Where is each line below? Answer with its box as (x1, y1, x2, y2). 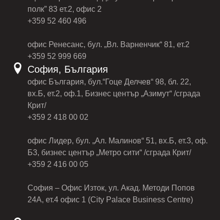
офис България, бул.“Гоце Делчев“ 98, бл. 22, (27, 78, 191, 86)
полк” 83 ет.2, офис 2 (27, 5, 102, 13)
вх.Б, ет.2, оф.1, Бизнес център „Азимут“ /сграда (27, 89, 200, 98)
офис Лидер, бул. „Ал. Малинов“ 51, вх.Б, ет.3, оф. (27, 137, 208, 145)
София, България (27, 64, 108, 75)
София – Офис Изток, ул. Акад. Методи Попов (27, 184, 195, 192)
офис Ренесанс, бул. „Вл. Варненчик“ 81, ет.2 (27, 40, 190, 49)
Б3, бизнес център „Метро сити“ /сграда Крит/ (27, 148, 191, 157)
